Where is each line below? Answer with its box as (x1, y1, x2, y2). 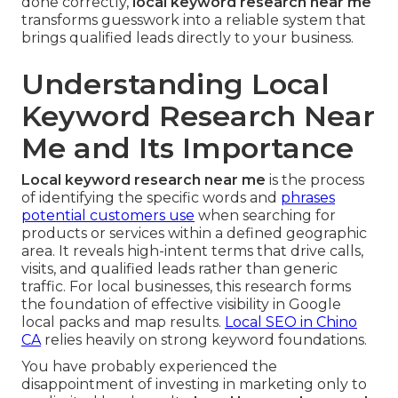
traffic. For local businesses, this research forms (21, 278, 351, 296)
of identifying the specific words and (21, 189, 281, 207)
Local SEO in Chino (225, 314, 357, 331)
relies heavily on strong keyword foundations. (41, 331, 367, 349)
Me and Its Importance (21, 131, 354, 166)
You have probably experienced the (21, 358, 277, 376)
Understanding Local (21, 67, 330, 102)
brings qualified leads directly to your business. (21, 29, 354, 47)
